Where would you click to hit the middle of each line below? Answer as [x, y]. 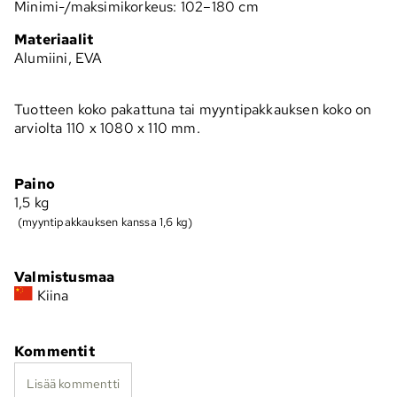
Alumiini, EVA [58, 58]
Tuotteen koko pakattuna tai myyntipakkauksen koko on [193, 109]
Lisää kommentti [73, 383]
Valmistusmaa [65, 276]
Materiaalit [54, 39]
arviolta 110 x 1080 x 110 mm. [107, 128]
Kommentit [54, 351]
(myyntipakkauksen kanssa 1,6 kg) [105, 221]
